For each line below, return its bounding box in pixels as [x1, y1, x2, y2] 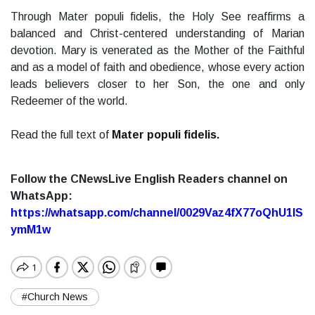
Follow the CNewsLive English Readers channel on [11, 173, 288, 186]
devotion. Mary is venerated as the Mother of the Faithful [11, 44, 304, 57]
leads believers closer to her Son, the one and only [11, 78, 304, 91]
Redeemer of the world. [11, 95, 128, 108]
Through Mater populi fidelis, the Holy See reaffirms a [11, 11, 304, 23]
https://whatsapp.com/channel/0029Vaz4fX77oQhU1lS [11, 207, 303, 219]
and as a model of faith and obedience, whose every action [11, 61, 304, 74]
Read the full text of [11, 129, 109, 141]
